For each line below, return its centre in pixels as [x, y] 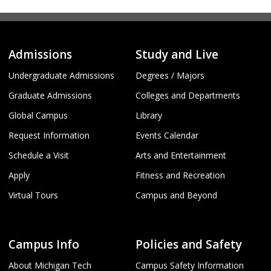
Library [149, 116]
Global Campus [38, 116]
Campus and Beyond [176, 195]
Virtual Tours [33, 195]
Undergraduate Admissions [61, 76]
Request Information [49, 135]
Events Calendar [167, 135]
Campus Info [44, 244]
